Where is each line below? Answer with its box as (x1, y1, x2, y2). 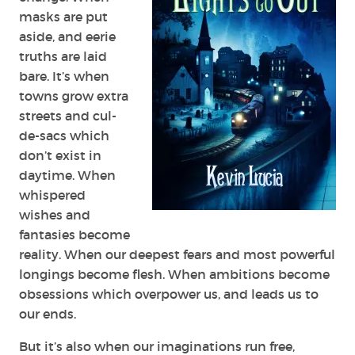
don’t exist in (19, 147, 101, 163)
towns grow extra (19, 87, 128, 104)
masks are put (19, 8, 108, 25)
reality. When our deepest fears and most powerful (19, 246, 335, 262)
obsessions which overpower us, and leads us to (19, 285, 319, 302)
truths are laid (19, 48, 107, 64)
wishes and (19, 206, 90, 223)
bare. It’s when (19, 67, 109, 84)
